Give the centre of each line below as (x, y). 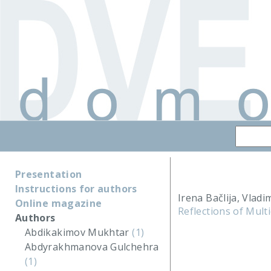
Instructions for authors (76, 189)
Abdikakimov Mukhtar (79, 232)
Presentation (49, 174)
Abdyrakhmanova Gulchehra (92, 247)
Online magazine (59, 203)
